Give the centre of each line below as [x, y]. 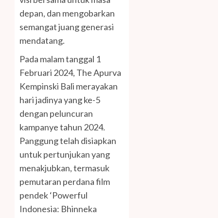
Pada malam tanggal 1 [60, 59]
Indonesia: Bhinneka [58, 209]
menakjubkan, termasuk [64, 168]
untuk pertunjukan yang [65, 154]
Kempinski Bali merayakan [69, 86]
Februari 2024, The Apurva [70, 73]
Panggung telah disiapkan [68, 141]
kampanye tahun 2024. [62, 127]
